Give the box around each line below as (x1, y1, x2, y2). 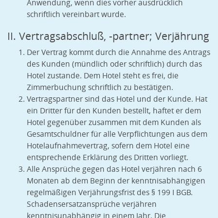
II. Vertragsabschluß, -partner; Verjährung (7, 29, 209, 43)
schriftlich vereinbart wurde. (27, 9, 126, 20)
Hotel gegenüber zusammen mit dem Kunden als (27, 117, 201, 128)
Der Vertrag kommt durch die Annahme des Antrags (27, 47, 210, 58)
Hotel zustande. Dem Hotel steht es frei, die (27, 71, 179, 81)
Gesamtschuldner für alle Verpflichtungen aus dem (27, 129, 207, 140)
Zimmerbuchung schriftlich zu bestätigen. (27, 82, 173, 93)
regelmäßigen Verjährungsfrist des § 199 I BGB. (27, 187, 193, 198)
